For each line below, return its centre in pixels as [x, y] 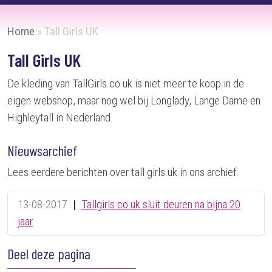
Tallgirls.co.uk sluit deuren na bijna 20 [161, 204]
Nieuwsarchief [42, 151]
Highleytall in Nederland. [60, 117]
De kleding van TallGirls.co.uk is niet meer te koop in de [126, 83]
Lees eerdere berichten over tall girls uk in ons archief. [123, 172]
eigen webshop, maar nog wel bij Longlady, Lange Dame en [134, 100]
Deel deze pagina [49, 254]
